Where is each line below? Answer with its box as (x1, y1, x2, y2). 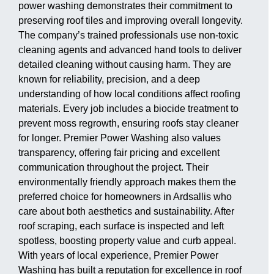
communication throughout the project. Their (18, 161, 209, 172)
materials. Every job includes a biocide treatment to (18, 103, 239, 114)
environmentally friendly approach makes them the (18, 176, 236, 187)
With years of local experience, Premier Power (18, 250, 218, 261)
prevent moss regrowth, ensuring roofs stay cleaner (18, 117, 239, 128)
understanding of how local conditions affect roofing (18, 88, 240, 99)
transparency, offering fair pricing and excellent (18, 147, 220, 158)
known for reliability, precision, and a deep (18, 73, 200, 84)
